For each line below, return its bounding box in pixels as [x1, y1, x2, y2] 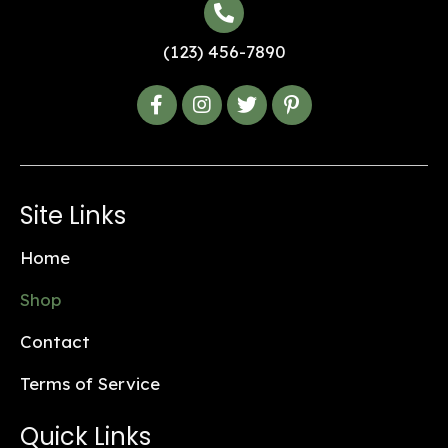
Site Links [20, 199, 126, 232]
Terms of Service [20, 373, 160, 394]
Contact [20, 331, 90, 352]
